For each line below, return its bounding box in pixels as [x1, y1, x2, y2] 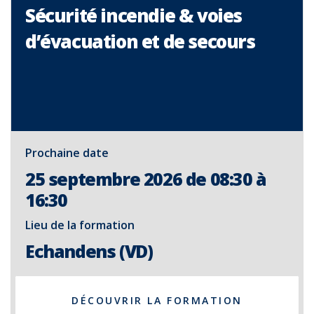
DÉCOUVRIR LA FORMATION [71, 294, 243, 307]
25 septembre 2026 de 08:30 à [25, 167, 266, 191]
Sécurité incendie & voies [25, 3, 243, 28]
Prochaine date [25, 145, 109, 161]
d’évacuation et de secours [25, 29, 255, 54]
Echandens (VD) [25, 239, 153, 263]
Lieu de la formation [25, 217, 135, 233]
